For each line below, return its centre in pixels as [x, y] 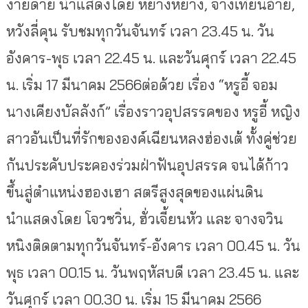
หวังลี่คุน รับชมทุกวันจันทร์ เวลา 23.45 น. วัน [140, 31]
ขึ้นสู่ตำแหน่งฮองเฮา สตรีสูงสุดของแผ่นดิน [134, 192]
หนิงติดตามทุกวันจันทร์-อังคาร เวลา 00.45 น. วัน [153, 246]
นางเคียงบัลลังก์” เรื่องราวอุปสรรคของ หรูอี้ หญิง [153, 112]
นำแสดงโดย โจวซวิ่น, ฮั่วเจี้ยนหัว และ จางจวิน [144, 219]
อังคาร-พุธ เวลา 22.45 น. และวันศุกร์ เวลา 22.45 [151, 58]
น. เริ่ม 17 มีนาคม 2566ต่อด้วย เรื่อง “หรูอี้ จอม [142, 85]
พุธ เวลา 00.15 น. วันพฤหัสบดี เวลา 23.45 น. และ [152, 273]
